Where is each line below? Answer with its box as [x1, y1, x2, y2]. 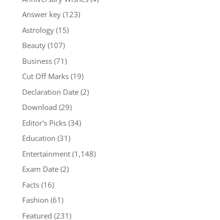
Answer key [22, 9, 61, 20]
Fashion [22, 195, 49, 205]
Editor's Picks [22, 117, 66, 128]
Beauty [22, 40, 46, 51]
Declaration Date [22, 86, 79, 97]
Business [22, 55, 52, 66]
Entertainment [22, 148, 70, 159]
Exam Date [22, 164, 58, 174]
